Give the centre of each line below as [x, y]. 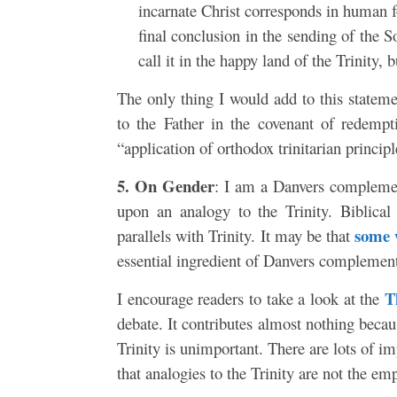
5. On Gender [166, 185]
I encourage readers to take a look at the [251, 298]
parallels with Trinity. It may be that [236, 235]
